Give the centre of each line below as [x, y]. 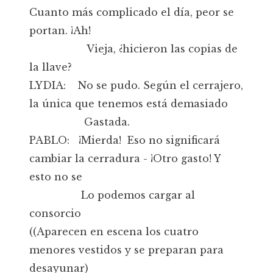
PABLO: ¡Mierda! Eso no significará [125, 140]
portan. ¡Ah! [60, 30]
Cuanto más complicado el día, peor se [132, 12]
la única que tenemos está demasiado [129, 104]
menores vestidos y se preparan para [126, 250]
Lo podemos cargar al [112, 195]
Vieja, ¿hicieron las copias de [133, 49]
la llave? [51, 67]
